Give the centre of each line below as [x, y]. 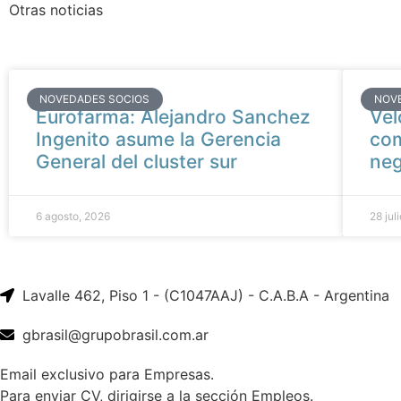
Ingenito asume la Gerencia [158, 139]
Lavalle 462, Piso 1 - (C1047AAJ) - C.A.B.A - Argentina [206, 295]
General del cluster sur [137, 161]
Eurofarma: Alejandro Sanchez [173, 116]
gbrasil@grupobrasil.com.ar [115, 334]
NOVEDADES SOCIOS [95, 98]
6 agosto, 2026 [73, 216]
